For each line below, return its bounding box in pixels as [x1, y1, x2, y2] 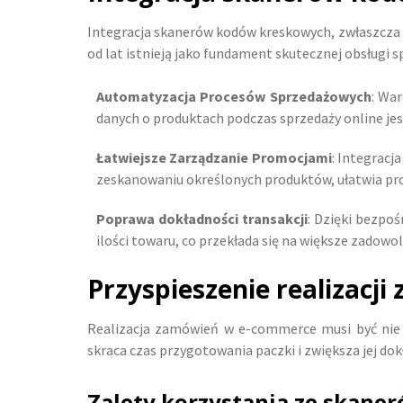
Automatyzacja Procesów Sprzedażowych [96, 87, 372, 105]
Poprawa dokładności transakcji [96, 210, 309, 228]
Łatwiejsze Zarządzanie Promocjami [96, 148, 332, 166]
